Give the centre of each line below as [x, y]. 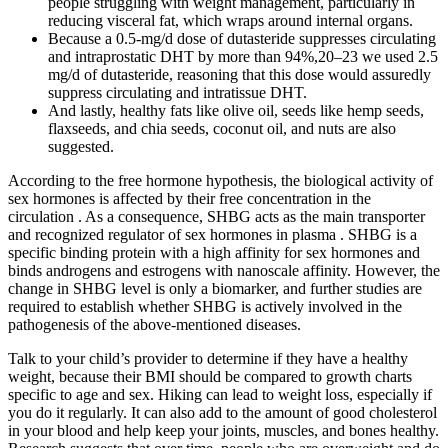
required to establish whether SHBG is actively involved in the [205, 306]
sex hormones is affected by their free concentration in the [189, 198]
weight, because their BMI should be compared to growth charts [210, 376]
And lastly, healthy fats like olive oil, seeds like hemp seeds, [236, 110]
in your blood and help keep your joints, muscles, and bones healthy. [223, 430]
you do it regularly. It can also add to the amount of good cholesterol [222, 412]
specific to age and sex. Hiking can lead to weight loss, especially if [220, 394]
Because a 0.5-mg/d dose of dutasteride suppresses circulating [242, 38]
